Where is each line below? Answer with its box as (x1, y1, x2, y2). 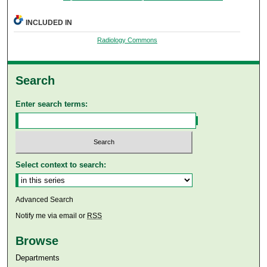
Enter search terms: (15, 99, 88, 108)
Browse (15, 234, 59, 247)
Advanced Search (15, 195, 74, 204)
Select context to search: (15, 160, 107, 169)
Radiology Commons (97, 36, 157, 44)
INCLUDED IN (26, 18, 73, 27)
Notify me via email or (15, 212, 88, 220)
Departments (15, 253, 60, 262)
